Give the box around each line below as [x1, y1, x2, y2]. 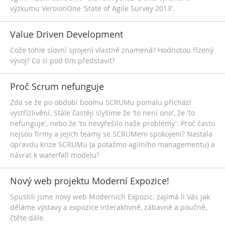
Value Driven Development [10, 28, 123, 40]
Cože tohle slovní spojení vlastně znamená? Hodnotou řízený [10, 45, 213, 55]
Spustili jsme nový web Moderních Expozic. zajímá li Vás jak [10, 192, 210, 201]
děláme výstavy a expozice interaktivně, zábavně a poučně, [10, 202, 207, 212]
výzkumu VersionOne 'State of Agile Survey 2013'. [10, 4, 175, 13]
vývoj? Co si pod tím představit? [10, 56, 115, 65]
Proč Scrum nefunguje [10, 80, 104, 92]
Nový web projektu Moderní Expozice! [10, 175, 169, 187]
